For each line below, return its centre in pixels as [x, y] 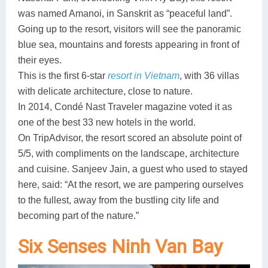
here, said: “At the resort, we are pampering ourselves [131, 185]
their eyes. [40, 60]
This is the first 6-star [63, 76]
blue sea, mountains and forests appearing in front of [129, 45]
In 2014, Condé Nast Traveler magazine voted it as [125, 107]
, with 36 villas [209, 76]
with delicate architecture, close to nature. [105, 91]
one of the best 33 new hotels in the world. [107, 122]
